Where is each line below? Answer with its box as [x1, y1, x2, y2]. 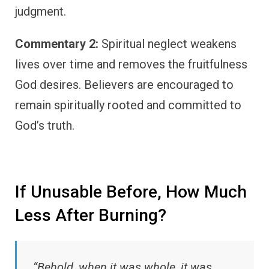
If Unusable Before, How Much [15, 182, 247, 202]
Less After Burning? [15, 205, 166, 226]
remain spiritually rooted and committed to [15, 98, 241, 113]
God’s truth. [15, 118, 74, 133]
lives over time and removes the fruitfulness [15, 57, 247, 72]
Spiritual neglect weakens [98, 37, 237, 52]
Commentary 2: [15, 37, 98, 52]
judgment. [15, 4, 66, 19]
